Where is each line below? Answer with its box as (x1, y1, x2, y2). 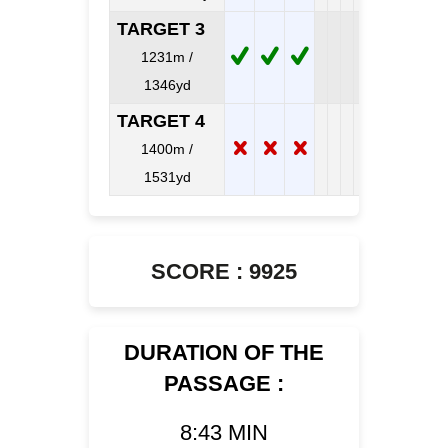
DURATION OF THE (124, 339, 324, 365)
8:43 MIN (180, 419, 268, 445)
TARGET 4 (117, 110, 205, 131)
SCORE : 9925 (151, 258, 297, 284)
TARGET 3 (117, 18, 205, 39)
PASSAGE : (164, 370, 284, 396)
